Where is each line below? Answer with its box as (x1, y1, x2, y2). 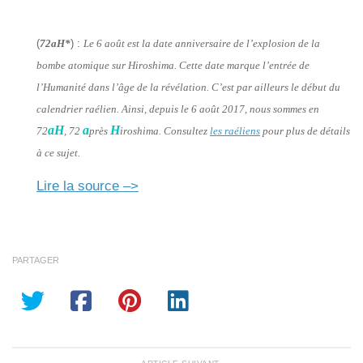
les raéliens (210, 124, 260, 137)
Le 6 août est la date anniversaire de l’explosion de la (83, 36, 320, 49)
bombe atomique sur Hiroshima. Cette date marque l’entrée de (36, 58, 310, 71)
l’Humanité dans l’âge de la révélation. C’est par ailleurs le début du (36, 80, 340, 93)
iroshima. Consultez (120, 124, 210, 137)
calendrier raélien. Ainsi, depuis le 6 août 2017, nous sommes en (36, 102, 319, 115)
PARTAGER (12, 254, 59, 265)
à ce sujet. (36, 146, 80, 159)
